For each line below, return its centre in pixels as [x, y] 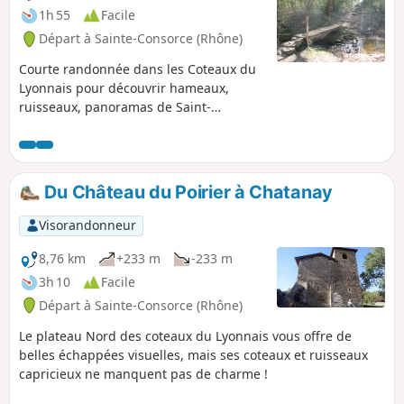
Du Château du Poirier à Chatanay [186, 193]
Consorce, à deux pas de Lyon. [110, 126]
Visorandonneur [87, 225]
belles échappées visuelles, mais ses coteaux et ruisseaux [193, 354]
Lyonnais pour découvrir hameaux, [124, 88]
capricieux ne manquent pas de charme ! [143, 373]
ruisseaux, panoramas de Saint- [115, 107]
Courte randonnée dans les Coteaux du [138, 69]
